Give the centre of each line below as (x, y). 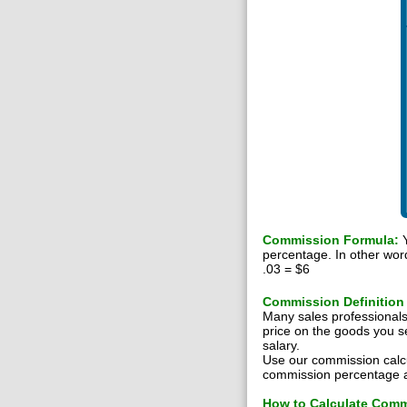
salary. (281, 345)
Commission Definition (333, 302)
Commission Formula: (331, 240)
